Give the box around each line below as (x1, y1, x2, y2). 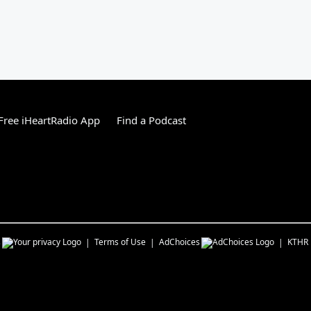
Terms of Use (94, 235, 146, 248)
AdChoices (159, 235, 200, 248)
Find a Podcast (117, 112, 186, 127)
